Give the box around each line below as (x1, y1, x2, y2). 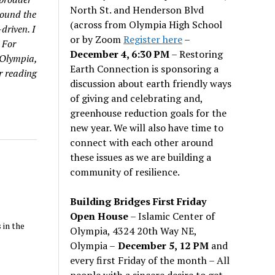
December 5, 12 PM (115, 238, 209, 252)
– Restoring (169, 47, 223, 61)
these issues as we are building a (70, 150, 212, 164)
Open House (70, 209, 129, 223)
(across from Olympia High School (70, 17, 223, 31)
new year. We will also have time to (70, 120, 224, 134)
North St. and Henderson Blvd (70, 2, 204, 17)
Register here (123, 32, 183, 46)
